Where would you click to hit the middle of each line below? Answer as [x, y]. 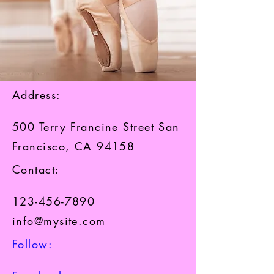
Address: [37, 95]
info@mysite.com [59, 221]
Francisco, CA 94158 [74, 146]
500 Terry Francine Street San [96, 127]
